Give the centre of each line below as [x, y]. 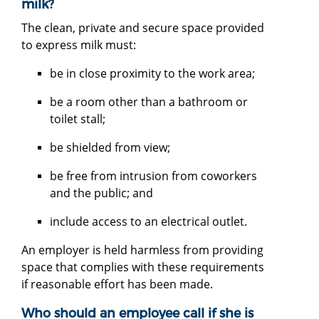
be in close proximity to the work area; [152, 73]
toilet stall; [78, 119]
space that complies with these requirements [143, 267]
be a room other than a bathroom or [149, 101]
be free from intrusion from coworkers [153, 176]
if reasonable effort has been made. [117, 284]
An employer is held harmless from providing [142, 250]
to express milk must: [79, 45]
